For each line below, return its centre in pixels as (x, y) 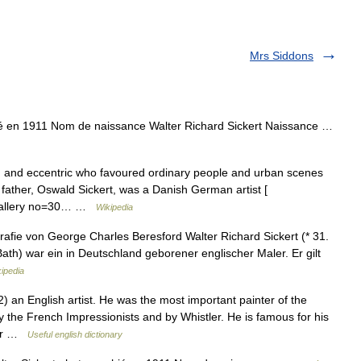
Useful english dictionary (75, 334)
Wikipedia (114, 207)
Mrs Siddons (282, 56)
